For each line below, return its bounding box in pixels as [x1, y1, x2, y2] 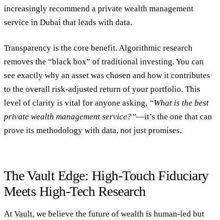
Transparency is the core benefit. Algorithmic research [4, 43, 192, 53]
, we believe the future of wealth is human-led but [32, 209, 204, 219]
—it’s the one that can [136, 111, 212, 121]
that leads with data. [61, 18, 132, 27]
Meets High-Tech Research [4, 183, 146, 199]
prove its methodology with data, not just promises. [4, 125, 182, 135]
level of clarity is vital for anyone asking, [4, 98, 149, 108]
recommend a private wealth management [49, 4, 193, 14]
